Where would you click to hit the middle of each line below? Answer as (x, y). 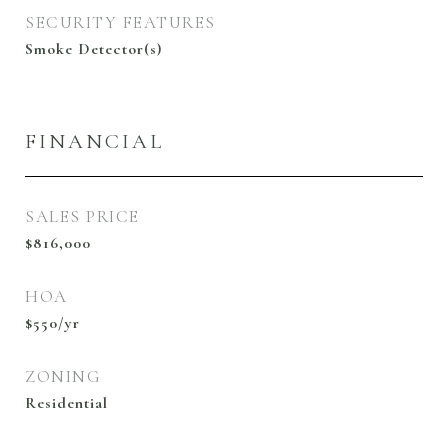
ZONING (63, 376)
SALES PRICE (82, 216)
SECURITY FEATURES (120, 22)
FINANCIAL (94, 141)
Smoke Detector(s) (93, 49)
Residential (66, 403)
